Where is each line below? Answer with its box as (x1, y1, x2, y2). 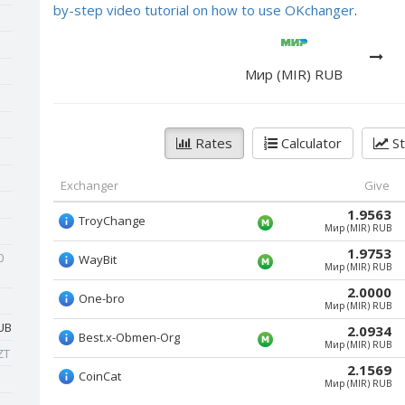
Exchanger (61, 177, 118, 193)
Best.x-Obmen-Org (79, 329, 180, 345)
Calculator (278, 134, 342, 152)
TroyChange (79, 212, 146, 229)
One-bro (79, 290, 125, 306)
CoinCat (79, 368, 121, 384)
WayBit (79, 251, 117, 268)
